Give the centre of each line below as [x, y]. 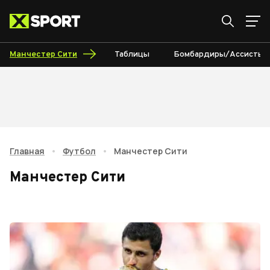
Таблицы [132, 55]
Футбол [79, 151]
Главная [27, 151]
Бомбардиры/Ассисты [219, 55]
